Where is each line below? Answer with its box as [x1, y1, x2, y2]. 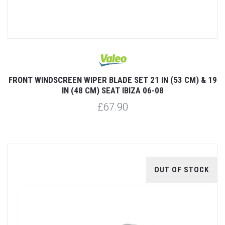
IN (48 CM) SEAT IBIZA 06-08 [61, 85, 164, 95]
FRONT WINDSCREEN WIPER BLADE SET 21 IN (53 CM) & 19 [8, 74, 217, 85]
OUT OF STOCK [154, 165, 209, 174]
